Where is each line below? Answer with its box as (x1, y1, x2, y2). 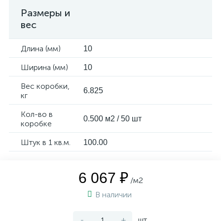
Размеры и (21, 7, 70, 19)
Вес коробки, (21, 81, 70, 91)
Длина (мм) (21, 44, 61, 53)
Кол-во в (21, 110, 53, 119)
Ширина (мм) (21, 63, 68, 72)
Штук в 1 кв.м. (21, 138, 71, 147)
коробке (21, 119, 52, 128)
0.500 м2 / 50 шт (83, 114, 142, 123)
